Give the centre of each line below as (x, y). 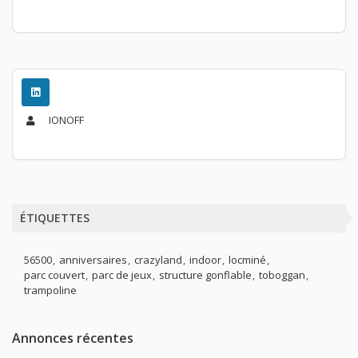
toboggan (282, 274)
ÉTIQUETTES (55, 217)
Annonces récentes (73, 338)
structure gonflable (205, 274)
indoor (205, 259)
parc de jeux (122, 274)
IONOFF (65, 119)
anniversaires (93, 259)
